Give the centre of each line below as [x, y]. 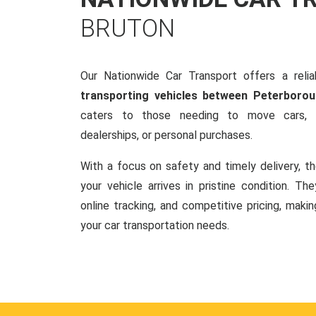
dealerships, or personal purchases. [166, 135]
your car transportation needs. [155, 225]
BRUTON [128, 29]
